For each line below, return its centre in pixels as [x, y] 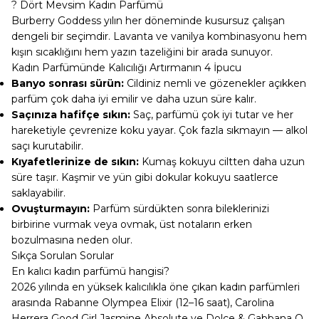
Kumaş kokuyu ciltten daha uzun [222, 162]
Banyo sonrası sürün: [68, 83]
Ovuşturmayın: [51, 209]
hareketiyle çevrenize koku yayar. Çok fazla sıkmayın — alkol [159, 130]
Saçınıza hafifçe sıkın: [71, 115]
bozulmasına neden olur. [72, 240]
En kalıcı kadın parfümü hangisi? [90, 271]
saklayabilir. [38, 193]
